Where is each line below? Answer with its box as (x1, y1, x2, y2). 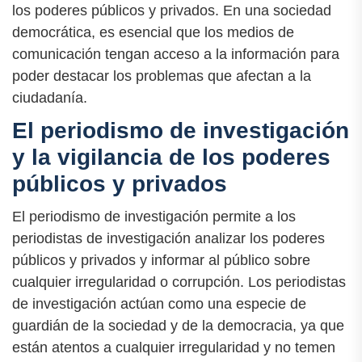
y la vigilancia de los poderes (12, 144, 330, 170)
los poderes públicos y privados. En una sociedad (12, 2, 331, 19)
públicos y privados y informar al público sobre (12, 252, 310, 269)
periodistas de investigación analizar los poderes (12, 230, 325, 247)
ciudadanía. (12, 89, 87, 106)
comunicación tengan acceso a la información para (12, 45, 339, 62)
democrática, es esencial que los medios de (12, 23, 294, 40)
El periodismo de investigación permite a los (12, 208, 296, 225)
